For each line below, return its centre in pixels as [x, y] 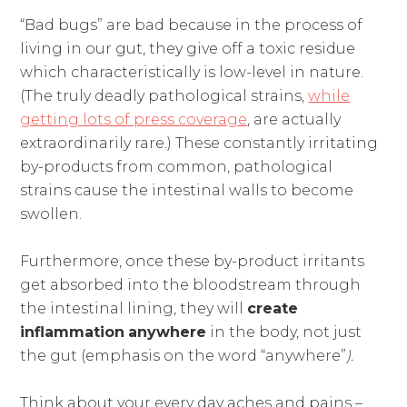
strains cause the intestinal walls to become [187, 190]
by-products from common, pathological [177, 166]
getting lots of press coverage [134, 119]
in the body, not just [284, 332]
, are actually [294, 119]
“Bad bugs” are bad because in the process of [192, 25]
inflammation [73, 332]
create [273, 308]
